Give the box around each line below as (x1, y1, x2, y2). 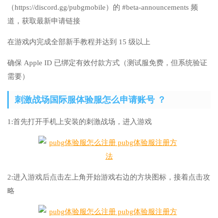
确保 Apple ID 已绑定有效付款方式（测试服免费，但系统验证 (7, 59, 207, 67)
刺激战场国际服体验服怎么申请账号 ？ (15, 95, 166, 105)
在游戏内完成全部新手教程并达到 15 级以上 (7, 38, 150, 46)
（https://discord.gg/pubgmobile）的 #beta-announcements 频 (7, 3, 198, 12)
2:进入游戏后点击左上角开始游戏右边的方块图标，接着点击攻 (7, 173, 210, 182)
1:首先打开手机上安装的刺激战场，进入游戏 (7, 118, 152, 126)
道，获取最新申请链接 (7, 17, 80, 25)
